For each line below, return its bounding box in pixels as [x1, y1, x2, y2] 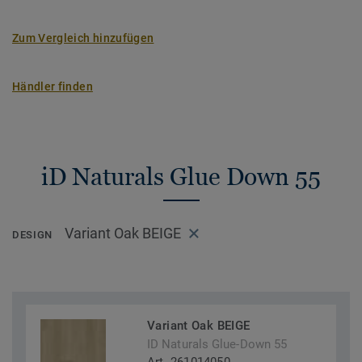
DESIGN [12, 229, 53, 242]
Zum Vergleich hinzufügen [12, 32, 154, 44]
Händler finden [12, 80, 93, 93]
